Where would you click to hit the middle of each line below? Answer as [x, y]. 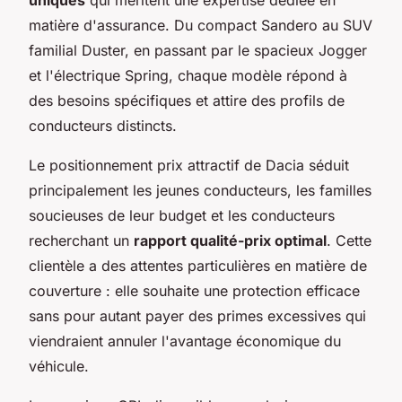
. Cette [349, 240]
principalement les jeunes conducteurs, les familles [200, 190]
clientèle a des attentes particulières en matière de [198, 265]
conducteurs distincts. [103, 125]
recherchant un [81, 240]
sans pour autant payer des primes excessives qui [197, 315]
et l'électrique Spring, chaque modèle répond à [188, 75]
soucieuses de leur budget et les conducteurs [182, 215]
